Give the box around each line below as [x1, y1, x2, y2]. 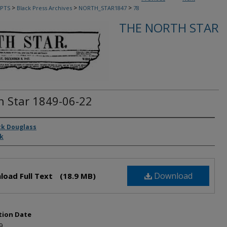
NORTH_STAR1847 [79, 4, 127, 12]
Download [152, 170, 193, 181]
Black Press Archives [17, 4, 72, 12]
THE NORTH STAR [119, 19, 219, 36]
